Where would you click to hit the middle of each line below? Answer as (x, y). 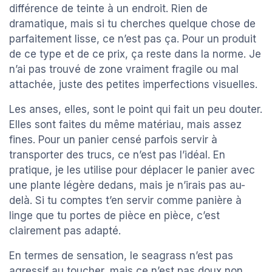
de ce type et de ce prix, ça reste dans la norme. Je (135, 54)
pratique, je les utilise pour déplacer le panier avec (132, 170)
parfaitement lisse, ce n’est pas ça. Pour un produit (133, 39)
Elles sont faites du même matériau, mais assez (125, 125)
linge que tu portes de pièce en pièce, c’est (114, 216)
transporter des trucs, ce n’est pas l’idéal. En (117, 155)
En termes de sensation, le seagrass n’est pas (121, 256)
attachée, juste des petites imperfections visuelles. (133, 85)
